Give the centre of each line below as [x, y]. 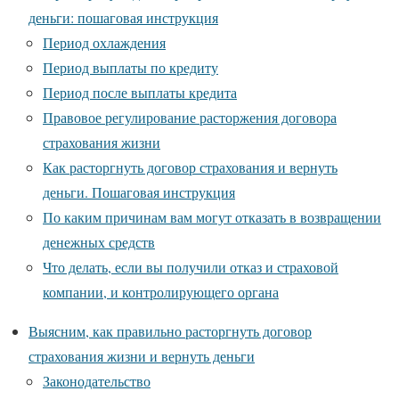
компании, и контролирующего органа [161, 292]
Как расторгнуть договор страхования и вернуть [190, 167]
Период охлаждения [104, 43]
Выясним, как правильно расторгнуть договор [170, 331]
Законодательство [97, 381]
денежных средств [99, 242]
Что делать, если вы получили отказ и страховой [191, 267]
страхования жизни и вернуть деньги [142, 356]
